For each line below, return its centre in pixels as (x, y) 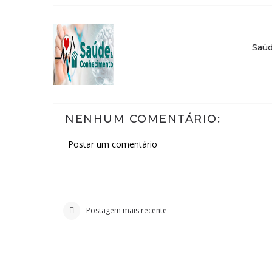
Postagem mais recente (127, 210)
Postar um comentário (113, 144)
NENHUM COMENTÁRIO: (143, 119)
